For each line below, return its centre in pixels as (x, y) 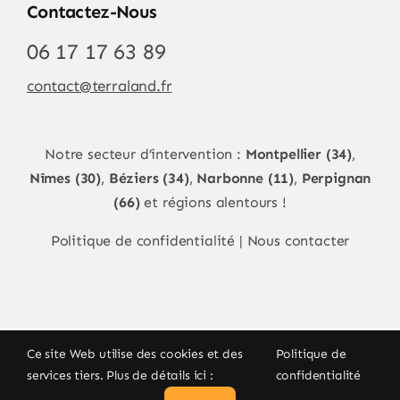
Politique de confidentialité (143, 240)
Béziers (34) (149, 178)
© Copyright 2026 (164, 381)
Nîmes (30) (65, 178)
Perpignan (336, 178)
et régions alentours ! (213, 202)
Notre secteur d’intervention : (145, 154)
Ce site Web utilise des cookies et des (135, 354)
